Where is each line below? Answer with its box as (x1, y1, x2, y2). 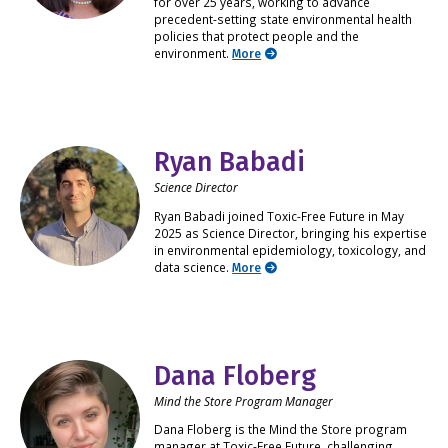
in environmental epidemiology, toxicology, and (154, 241, 427, 258)
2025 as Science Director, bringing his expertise (154, 224, 428, 241)
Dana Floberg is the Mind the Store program (154, 420, 408, 437)
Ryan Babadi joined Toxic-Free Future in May (154, 207, 405, 224)
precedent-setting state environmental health (154, 11, 413, 28)
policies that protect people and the (154, 28, 360, 45)
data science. (154, 258, 233, 275)
